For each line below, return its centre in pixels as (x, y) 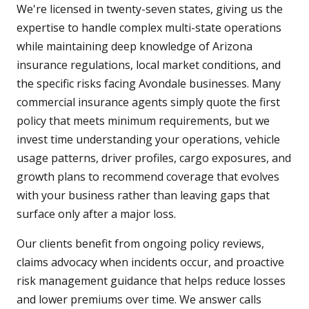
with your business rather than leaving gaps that (143, 196)
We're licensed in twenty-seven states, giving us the (150, 9)
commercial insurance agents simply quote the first (148, 102)
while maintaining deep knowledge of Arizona (134, 47)
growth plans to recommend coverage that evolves (148, 177)
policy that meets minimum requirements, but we (143, 121)
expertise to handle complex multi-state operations (149, 28)
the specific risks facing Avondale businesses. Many (149, 84)
